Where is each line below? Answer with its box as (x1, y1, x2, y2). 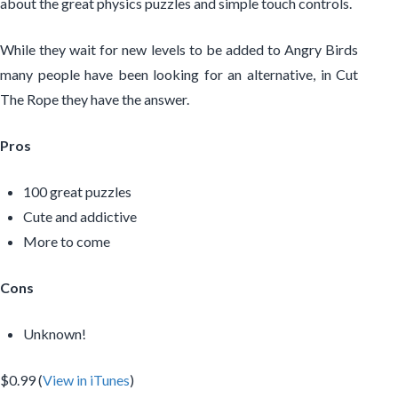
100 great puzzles (23, 182, 132, 200)
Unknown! (23, 324, 87, 342)
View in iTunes (43, 370, 130, 388)
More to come (23, 232, 111, 250)
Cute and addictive (23, 207, 138, 225)
